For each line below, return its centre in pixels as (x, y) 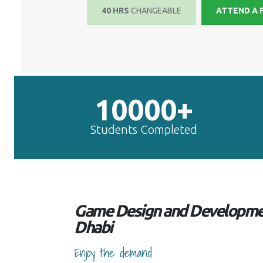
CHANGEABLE (156, 11)
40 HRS (117, 11)
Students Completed (144, 130)
